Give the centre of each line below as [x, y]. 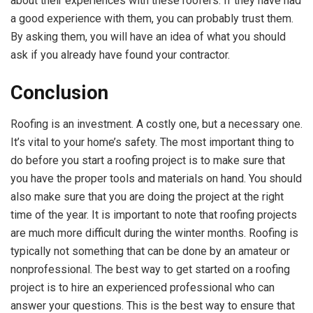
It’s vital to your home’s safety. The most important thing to [152, 142]
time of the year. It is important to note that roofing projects [154, 214]
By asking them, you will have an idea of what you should [148, 37]
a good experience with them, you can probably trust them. [152, 19]
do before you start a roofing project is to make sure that [148, 160]
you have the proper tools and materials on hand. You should [156, 178]
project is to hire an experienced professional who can [143, 287]
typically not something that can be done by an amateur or [150, 251]
